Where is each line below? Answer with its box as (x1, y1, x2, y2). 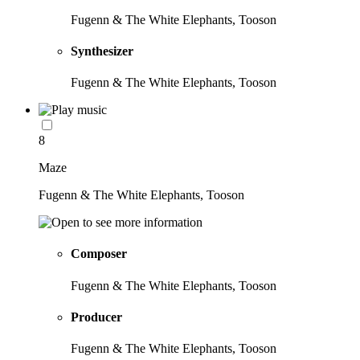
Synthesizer (71, 43, 133, 58)
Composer (71, 247, 127, 261)
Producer (71, 309, 122, 324)
